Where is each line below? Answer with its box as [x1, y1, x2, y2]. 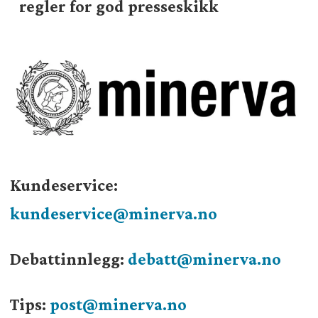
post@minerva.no [49, 295, 187, 314]
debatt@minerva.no [127, 250, 281, 269]
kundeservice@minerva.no [9, 204, 217, 224]
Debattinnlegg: [9, 250, 128, 269]
